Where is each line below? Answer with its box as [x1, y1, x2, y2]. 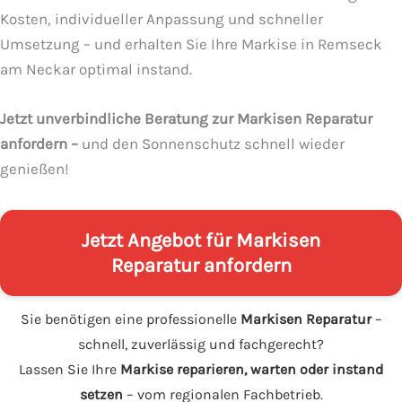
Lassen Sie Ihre [19, 361, 120, 379]
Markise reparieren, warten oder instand [120, 361, 383, 379]
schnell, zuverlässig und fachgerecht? [78, 336, 324, 354]
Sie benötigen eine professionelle [20, 310, 240, 328]
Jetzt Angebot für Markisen [82, 229, 320, 253]
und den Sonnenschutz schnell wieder [78, 135, 345, 153]
